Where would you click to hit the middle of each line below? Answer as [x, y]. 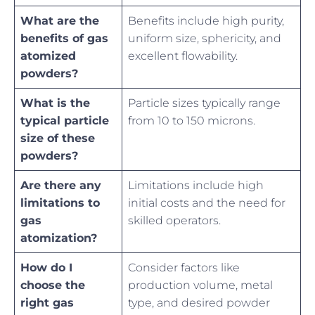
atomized [48, 56]
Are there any [61, 186]
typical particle [65, 121]
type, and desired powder [199, 303]
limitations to [60, 203]
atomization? [59, 238]
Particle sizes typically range [204, 103]
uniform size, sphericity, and [205, 39]
